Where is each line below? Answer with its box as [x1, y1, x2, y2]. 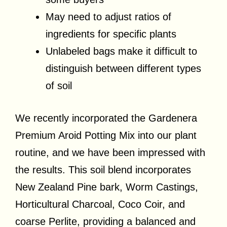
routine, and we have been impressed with [15, 146, 205, 158]
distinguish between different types [46, 62, 201, 74]
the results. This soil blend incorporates [15, 164, 191, 175]
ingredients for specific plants [46, 28, 176, 40]
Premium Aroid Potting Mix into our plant [15, 129, 197, 141]
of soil [46, 80, 72, 91]
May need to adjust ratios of [46, 11, 171, 22]
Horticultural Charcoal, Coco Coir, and [15, 198, 185, 210]
